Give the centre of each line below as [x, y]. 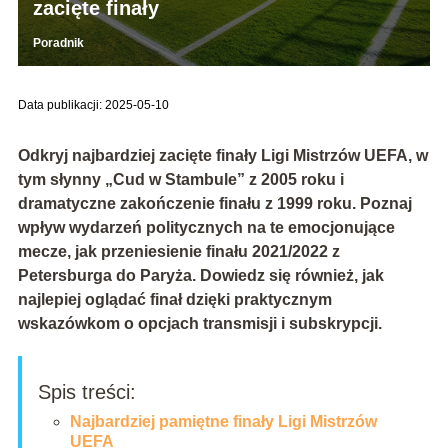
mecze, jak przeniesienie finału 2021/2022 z [178, 251]
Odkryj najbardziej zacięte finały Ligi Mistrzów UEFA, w [222, 155]
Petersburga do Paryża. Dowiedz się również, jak [200, 275]
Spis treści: [86, 391]
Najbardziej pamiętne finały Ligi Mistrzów [223, 421]
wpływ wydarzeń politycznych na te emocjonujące [206, 227]
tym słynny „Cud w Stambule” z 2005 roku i [180, 179]
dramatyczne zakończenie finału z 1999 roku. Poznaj [214, 203]
